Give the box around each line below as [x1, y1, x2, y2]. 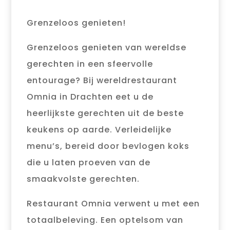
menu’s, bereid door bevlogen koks [27, 140, 190, 152]
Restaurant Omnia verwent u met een [27, 197, 200, 209]
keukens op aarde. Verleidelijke [27, 123, 172, 136]
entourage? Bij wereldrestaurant [27, 74, 178, 86]
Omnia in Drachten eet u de [27, 90, 154, 103]
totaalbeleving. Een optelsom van [27, 214, 184, 226]
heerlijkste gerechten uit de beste [27, 107, 184, 119]
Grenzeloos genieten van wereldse [27, 41, 187, 53]
